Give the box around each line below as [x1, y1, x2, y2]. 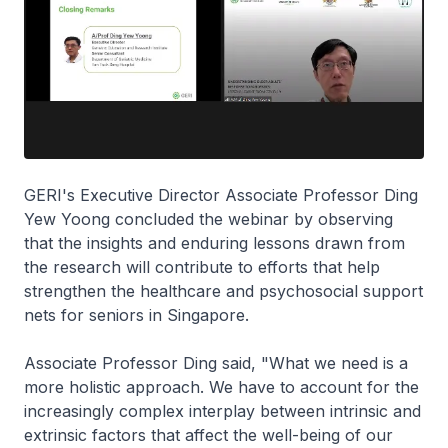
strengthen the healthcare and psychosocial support [24, 280, 423, 301]
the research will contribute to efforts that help [24, 256, 380, 277]
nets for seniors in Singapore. [24, 304, 259, 325]
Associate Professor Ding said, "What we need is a [24, 352, 408, 373]
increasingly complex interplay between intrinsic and [24, 400, 421, 421]
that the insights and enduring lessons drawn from [24, 232, 405, 253]
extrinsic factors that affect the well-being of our [24, 424, 393, 445]
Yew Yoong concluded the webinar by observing [24, 208, 393, 229]
